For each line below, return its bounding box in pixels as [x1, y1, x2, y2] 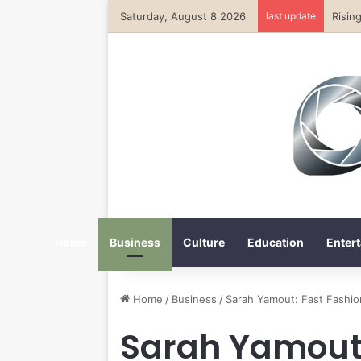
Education [247, 234, 304, 249]
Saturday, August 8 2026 [120, 10, 247, 23]
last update [266, 10, 317, 22]
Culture [183, 234, 225, 249]
